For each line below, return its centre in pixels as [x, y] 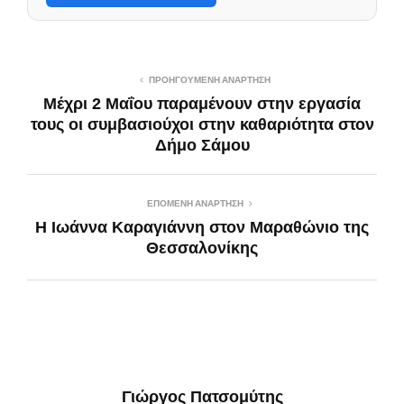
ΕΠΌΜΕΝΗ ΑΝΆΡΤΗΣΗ [195, 203]
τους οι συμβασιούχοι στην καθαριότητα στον [202, 124]
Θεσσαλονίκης [202, 248]
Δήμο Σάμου [202, 145]
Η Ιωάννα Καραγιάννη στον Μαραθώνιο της [202, 227]
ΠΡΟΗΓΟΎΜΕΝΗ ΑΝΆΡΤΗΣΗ [209, 79]
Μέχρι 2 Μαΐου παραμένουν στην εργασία [202, 103]
